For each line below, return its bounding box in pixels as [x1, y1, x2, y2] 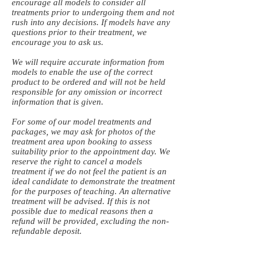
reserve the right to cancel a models [12, 157, 142, 166]
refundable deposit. [12, 226, 82, 236]
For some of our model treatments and [12, 117, 151, 126]
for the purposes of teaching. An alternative [12, 187, 171, 196]
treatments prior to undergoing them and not [12, 8, 174, 17]
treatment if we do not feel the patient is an [12, 167, 167, 176]
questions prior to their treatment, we [12, 27, 147, 37]
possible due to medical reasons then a [12, 206, 153, 216]
